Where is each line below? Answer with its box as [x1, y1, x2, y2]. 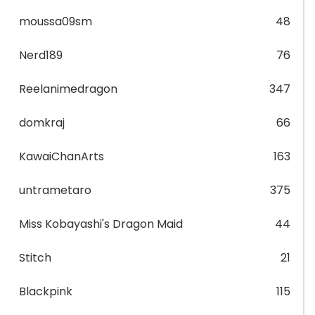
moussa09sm [19, 13, 92, 30]
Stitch [19, 250, 51, 266]
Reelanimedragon [19, 81, 117, 97]
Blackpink [19, 283, 72, 300]
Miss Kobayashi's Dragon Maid [19, 216, 183, 232]
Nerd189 [19, 47, 63, 63]
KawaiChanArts [19, 148, 104, 165]
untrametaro [19, 182, 91, 198]
